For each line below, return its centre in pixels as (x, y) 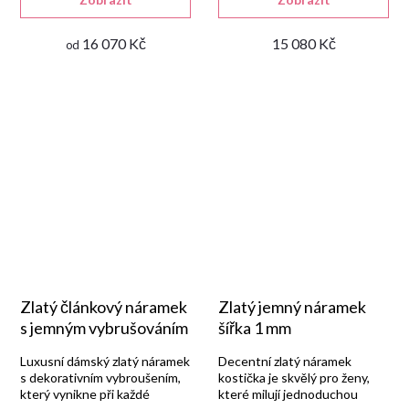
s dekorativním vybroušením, (100, 378)
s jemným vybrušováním (104, 328)
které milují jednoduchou (288, 394)
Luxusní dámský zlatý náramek (105, 361)
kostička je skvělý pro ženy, (294, 378)
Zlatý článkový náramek (104, 307)
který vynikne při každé (85, 394)
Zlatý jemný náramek (292, 307)
